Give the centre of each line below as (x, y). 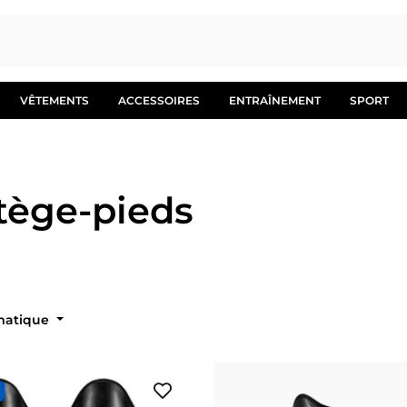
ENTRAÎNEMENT (275, 101)
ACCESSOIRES (159, 101)
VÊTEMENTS (55, 101)
